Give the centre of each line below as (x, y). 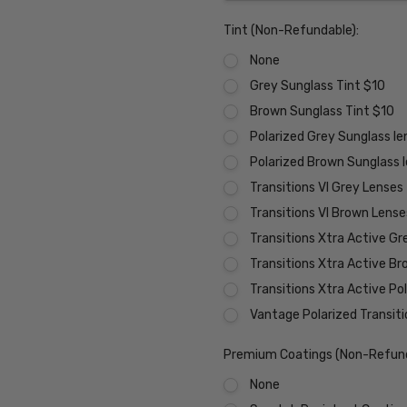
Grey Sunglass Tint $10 (317, 86)
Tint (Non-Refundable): (292, 31)
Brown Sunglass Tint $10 (322, 112)
